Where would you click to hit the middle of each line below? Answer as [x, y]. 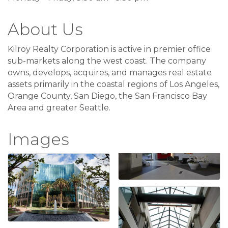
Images [38, 139]
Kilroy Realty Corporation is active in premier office [109, 49]
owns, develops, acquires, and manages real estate [110, 73]
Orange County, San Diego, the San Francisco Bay [107, 96]
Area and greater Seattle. [59, 108]
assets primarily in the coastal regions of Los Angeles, [113, 84]
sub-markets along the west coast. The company [107, 61]
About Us [45, 30]
